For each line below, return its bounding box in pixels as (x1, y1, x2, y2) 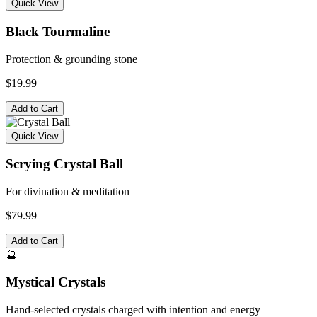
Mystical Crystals (6, 274, 105, 289)
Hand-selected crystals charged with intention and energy (6, 303, 260, 316)
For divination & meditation (6, 185, 129, 198)
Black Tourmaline (6, 23, 110, 39)
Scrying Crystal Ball (6, 156, 123, 172)
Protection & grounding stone (6, 52, 137, 65)
